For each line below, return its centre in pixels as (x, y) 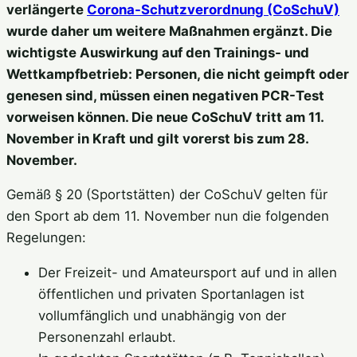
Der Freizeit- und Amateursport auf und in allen (188, 273)
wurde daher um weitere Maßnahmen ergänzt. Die (169, 31)
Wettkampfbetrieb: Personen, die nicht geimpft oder (178, 74)
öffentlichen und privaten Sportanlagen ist (171, 294)
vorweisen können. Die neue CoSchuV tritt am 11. (165, 117)
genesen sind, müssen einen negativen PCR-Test (165, 95)
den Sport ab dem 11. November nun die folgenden (168, 216)
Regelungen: (46, 238)
